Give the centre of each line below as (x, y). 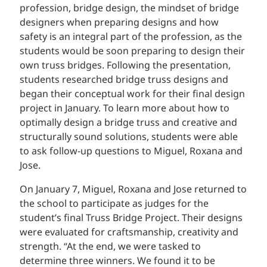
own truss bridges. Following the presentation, (125, 66)
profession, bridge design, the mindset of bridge (129, 9)
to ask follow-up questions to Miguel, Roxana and (131, 152)
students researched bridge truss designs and (124, 80)
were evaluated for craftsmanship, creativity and (129, 233)
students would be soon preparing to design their (132, 52)
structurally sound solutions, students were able (129, 137)
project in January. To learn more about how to (125, 109)
